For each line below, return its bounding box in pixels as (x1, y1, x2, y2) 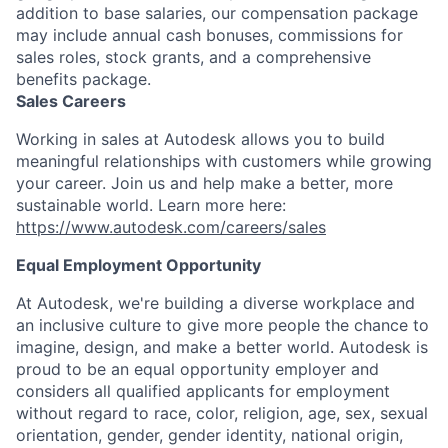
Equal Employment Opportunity (16, 255, 261, 275)
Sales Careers (16, 91, 126, 111)
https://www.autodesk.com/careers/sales (16, 217, 326, 237)
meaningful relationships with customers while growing (16, 151, 432, 171)
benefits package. (16, 69, 151, 89)
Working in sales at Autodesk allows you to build (16, 129, 385, 149)
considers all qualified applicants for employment (16, 381, 390, 401)
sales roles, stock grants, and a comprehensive (16, 47, 371, 67)
